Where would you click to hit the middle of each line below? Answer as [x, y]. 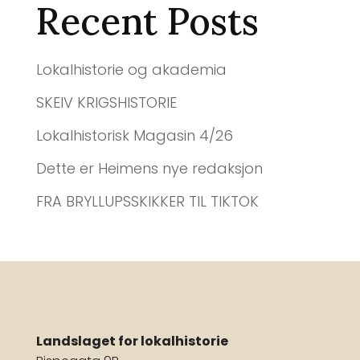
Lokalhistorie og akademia [131, 69]
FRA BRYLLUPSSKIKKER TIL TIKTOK [147, 201]
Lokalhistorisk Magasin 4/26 [134, 135]
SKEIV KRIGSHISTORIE [106, 102]
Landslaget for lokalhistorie [132, 341]
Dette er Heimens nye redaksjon [149, 168]
